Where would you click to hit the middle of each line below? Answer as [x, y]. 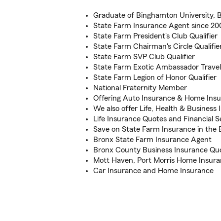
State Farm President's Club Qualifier [155, 36]
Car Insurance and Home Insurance [153, 171]
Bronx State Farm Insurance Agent [152, 140]
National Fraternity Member [140, 88]
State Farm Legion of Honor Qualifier [155, 77]
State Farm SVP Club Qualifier [144, 57]
